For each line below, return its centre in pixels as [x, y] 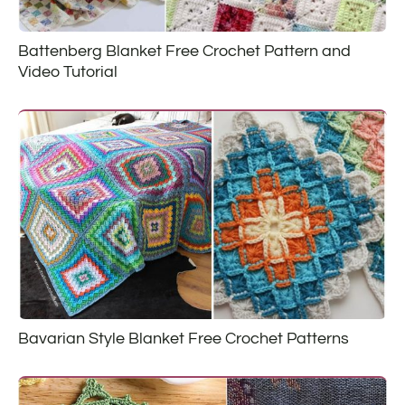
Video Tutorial [68, 72]
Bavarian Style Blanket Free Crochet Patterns [184, 338]
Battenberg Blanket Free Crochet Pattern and [184, 52]
